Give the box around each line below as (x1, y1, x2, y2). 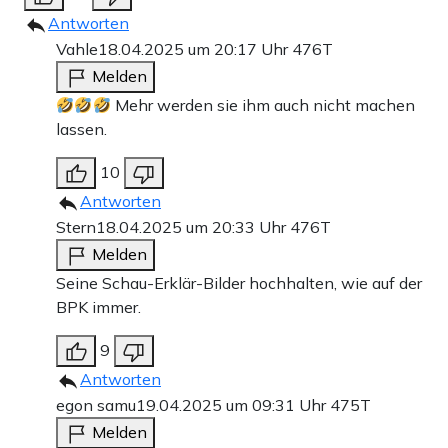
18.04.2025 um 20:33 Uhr (96, 217, 290, 238)
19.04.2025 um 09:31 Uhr (136, 395, 330, 416)
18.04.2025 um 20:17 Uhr (98, 39, 292, 60)
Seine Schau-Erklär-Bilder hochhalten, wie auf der (56, 273, 422, 294)
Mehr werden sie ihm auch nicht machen (110, 95, 415, 116)
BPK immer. (56, 297, 141, 318)
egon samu (56, 395, 136, 416)
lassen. (56, 119, 107, 140)
